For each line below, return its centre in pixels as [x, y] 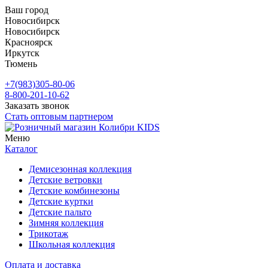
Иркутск [22, 53]
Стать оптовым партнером [59, 116]
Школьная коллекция [72, 244]
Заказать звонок [37, 106]
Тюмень [21, 64]
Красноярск [29, 42]
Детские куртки [61, 201]
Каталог [21, 149]
